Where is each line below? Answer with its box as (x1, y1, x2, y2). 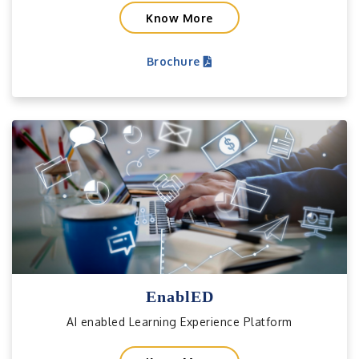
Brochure (146, 54, 204, 68)
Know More (146, 10, 213, 25)
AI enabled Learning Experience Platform (67, 314, 292, 329)
